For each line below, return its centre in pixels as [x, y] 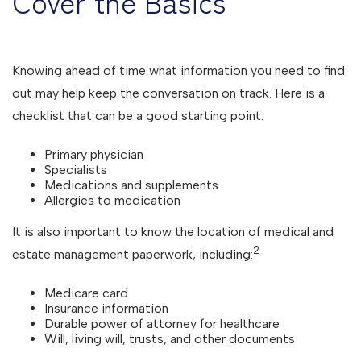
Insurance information [106, 308]
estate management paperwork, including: [133, 254]
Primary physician [94, 154]
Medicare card [86, 293]
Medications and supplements [131, 185]
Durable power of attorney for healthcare [162, 324]
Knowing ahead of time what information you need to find [178, 71]
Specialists [76, 170]
